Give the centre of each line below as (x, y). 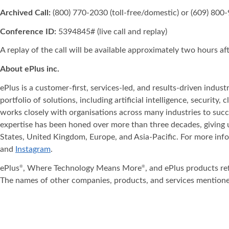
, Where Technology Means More (82, 168)
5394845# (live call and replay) (112, 31)
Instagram (33, 149)
